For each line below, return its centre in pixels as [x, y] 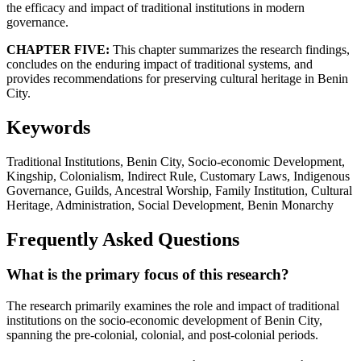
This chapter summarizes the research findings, [230, 49]
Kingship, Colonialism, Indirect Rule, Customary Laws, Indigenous [178, 176]
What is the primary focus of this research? [148, 275]
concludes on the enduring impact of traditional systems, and [160, 64]
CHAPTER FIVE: [58, 49]
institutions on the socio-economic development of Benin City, [164, 321]
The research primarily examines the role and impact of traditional [173, 306]
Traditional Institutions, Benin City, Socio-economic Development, [176, 161]
